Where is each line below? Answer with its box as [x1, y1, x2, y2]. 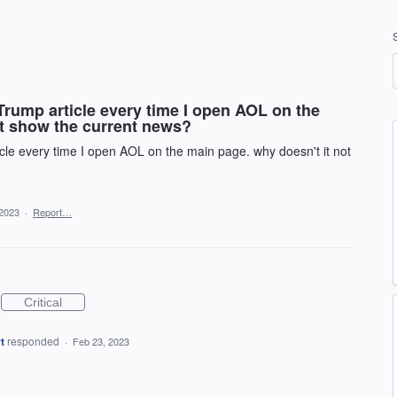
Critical [24, 295, 62, 309]
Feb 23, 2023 [72, 334, 129, 348]
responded [6, 333, 62, 348]
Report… [33, 205, 72, 219]
